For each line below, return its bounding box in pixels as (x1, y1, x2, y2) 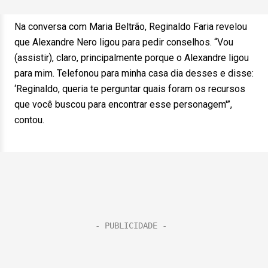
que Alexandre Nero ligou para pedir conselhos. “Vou (14, 36, 233, 48)
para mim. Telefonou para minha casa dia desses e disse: (14, 68, 254, 79)
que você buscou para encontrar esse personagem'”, (14, 99, 232, 110)
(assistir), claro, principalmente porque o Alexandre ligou (14, 52, 249, 63)
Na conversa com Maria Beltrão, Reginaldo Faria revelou (14, 21, 247, 32)
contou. (14, 114, 44, 126)
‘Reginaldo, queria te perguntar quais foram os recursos (14, 83, 245, 95)
